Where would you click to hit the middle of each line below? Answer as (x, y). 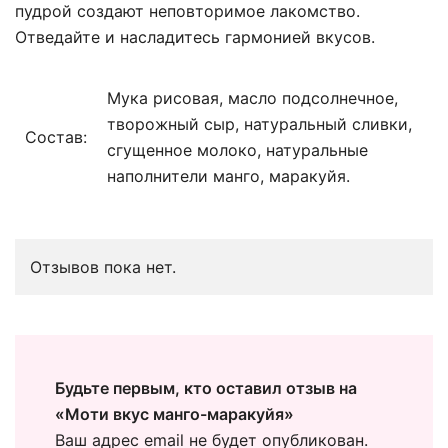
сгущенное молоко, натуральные (237, 149)
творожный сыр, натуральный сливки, (259, 123)
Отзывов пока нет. (103, 266)
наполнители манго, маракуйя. (228, 175)
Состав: (56, 136)
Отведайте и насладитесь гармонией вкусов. (195, 36)
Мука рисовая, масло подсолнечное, (252, 97)
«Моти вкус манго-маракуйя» (174, 413)
